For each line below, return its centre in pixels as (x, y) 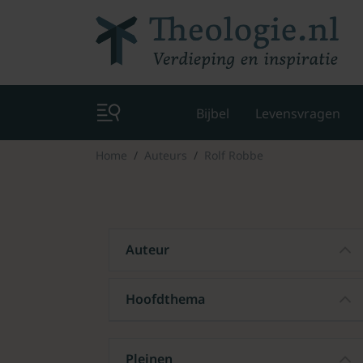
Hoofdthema (165, 299)
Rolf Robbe (234, 155)
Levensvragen (298, 113)
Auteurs (166, 155)
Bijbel (213, 113)
